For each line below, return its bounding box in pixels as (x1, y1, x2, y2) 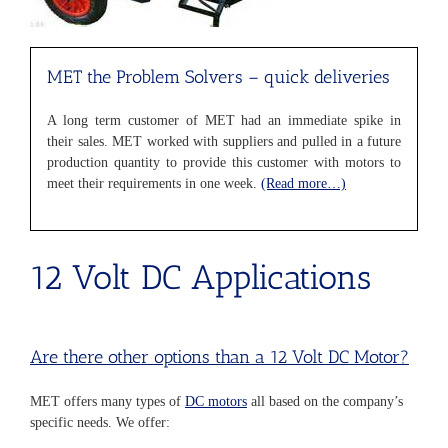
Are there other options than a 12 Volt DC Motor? (30, 345, 409, 368)
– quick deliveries (248, 65, 390, 88)
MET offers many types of (30, 393, 185, 409)
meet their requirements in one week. (47, 176, 261, 192)
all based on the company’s (247, 393, 403, 409)
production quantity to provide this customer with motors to (47, 155, 401, 171)
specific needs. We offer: (30, 414, 170, 430)
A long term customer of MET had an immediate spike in (47, 113, 401, 129)
